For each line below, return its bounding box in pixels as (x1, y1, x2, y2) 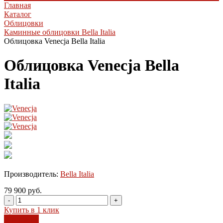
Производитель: (4, 169, 60, 178)
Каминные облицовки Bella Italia (4, 28, 115, 36)
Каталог (4, 10, 31, 18)
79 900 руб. (4, 186, 42, 195)
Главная (4, 1, 31, 9)
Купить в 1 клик (4, 205, 59, 214)
